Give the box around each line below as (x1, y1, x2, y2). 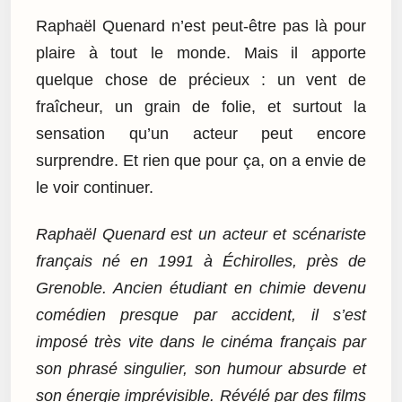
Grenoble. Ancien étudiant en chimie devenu (36, 279, 366, 298)
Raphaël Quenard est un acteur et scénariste (36, 225, 366, 244)
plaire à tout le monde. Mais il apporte (36, 43, 366, 62)
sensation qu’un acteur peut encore (36, 124, 366, 143)
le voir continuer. (36, 178, 153, 197)
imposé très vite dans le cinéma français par (36, 333, 366, 352)
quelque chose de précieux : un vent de (36, 70, 366, 89)
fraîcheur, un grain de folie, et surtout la (36, 97, 366, 116)
